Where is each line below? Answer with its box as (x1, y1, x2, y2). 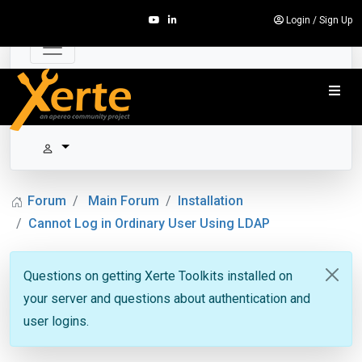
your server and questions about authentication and (23, 291, 310, 306)
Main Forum (88, 193, 159, 208)
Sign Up (319, 15, 352, 26)
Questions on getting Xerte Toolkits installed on (23, 268, 293, 284)
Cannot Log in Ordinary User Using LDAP (28, 216, 270, 231)
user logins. (23, 314, 89, 329)
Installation (178, 193, 243, 208)
